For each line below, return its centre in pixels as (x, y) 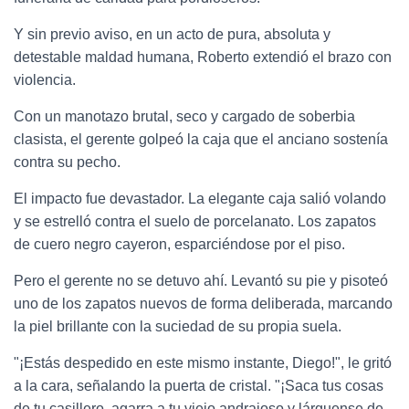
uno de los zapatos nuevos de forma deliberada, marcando (203, 303)
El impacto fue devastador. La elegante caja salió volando (200, 198)
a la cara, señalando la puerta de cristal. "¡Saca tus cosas (199, 385)
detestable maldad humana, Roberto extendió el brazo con (203, 57)
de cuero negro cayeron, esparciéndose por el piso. (179, 244)
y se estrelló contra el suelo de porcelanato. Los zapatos (195, 221)
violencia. (45, 79)
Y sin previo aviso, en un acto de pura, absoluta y (172, 34)
